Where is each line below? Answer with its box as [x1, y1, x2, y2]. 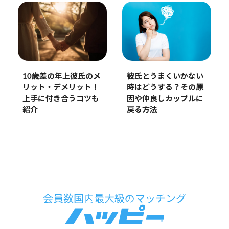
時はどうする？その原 [126, 84, 203, 92]
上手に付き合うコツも [22, 95, 99, 103]
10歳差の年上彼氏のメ [22, 73, 101, 81]
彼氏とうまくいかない [126, 73, 203, 81]
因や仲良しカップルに [126, 95, 203, 103]
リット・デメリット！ [22, 84, 99, 92]
